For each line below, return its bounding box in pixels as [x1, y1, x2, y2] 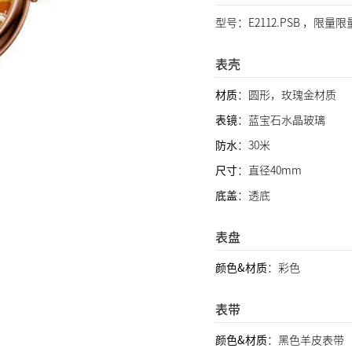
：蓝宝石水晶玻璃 [237, 112, 325, 127]
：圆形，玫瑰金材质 [237, 86, 336, 102]
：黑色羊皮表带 [267, 332, 344, 347]
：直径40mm [237, 162, 302, 178]
